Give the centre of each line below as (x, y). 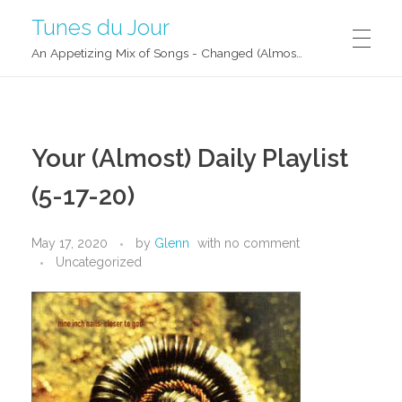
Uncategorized (99, 262)
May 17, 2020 (70, 243)
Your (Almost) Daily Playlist (190, 158)
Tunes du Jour (100, 26)
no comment (262, 243)
